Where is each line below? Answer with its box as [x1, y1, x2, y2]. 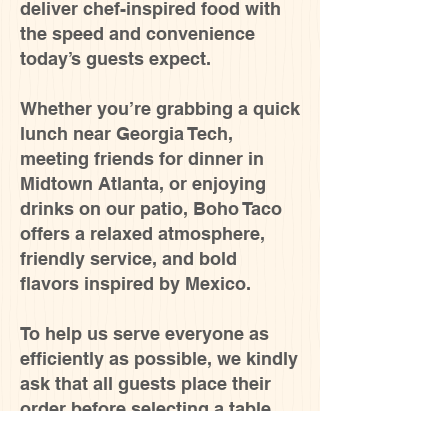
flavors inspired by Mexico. [20, 273, 251, 294]
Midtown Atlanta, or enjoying [20, 173, 266, 194]
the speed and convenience [20, 23, 255, 44]
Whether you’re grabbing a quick [20, 98, 300, 119]
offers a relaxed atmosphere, [20, 223, 265, 244]
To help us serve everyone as [20, 323, 269, 344]
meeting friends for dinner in [20, 148, 264, 169]
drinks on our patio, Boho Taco [20, 198, 282, 219]
